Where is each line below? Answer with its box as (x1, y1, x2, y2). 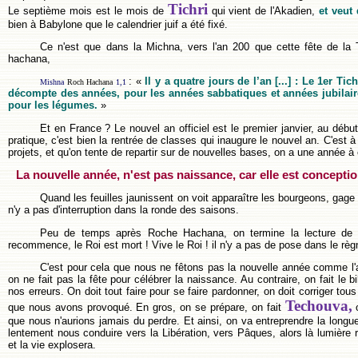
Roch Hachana (66, 78, 113, 87)
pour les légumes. (8, 99, 97, 112)
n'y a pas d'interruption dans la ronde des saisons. (8, 204, 239, 217)
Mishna (40, 78, 64, 87)
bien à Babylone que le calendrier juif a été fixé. (8, 18, 228, 30)
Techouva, (284, 296, 352, 314)
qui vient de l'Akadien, (207, 4, 320, 17)
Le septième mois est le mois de (8, 4, 168, 17)
